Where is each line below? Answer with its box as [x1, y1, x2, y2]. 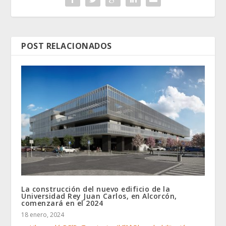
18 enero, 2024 [21, 210, 65, 219]
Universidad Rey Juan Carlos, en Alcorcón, [21, 191, 177, 201]
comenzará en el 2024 [21, 198, 103, 208]
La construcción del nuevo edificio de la [21, 184, 171, 194]
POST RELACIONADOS [21, 40, 112, 51]
